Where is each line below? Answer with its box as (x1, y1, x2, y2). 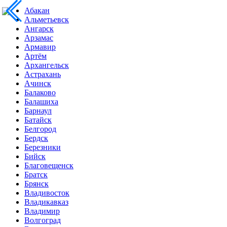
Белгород (24, 124, 56, 133)
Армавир (24, 42, 56, 51)
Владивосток (24, 188, 69, 197)
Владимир (24, 206, 60, 215)
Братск (24, 170, 48, 179)
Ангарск (24, 24, 54, 33)
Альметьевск (24, 15, 69, 24)
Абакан (24, 6, 50, 15)
